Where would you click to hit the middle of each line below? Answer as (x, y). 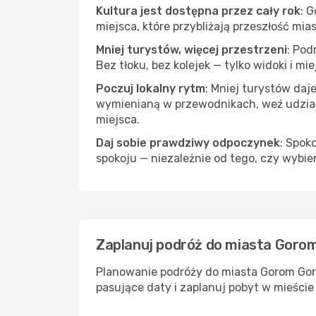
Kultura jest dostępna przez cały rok (198, 11)
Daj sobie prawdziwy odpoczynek (188, 143)
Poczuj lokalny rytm (151, 89)
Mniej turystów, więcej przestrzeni (192, 50)
